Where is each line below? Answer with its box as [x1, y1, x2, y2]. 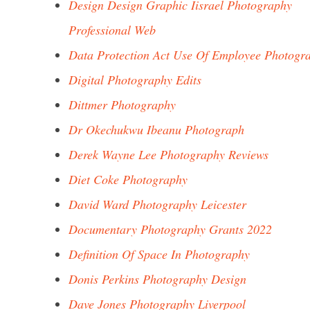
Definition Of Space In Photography [69, 246, 250, 262]
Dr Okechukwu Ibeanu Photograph [69, 121, 244, 138]
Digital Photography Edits [69, 71, 201, 88]
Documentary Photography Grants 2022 [69, 221, 272, 237]
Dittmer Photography [69, 96, 176, 113]
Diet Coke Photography [69, 171, 188, 188]
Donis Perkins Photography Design [69, 271, 246, 287]
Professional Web [69, 21, 156, 38]
